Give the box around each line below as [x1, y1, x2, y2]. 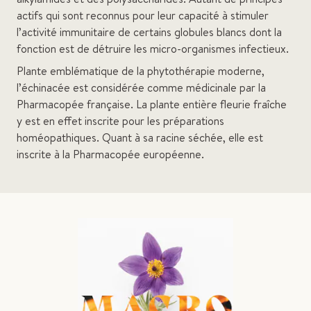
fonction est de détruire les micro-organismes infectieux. [17, 41, 289, 56]
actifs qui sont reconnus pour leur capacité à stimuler [17, 8, 269, 23]
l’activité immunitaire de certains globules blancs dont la [17, 24, 282, 40]
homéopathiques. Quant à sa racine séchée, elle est [17, 130, 263, 145]
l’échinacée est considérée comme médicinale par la [17, 80, 266, 95]
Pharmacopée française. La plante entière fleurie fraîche [17, 96, 287, 112]
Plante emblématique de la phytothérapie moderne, [17, 63, 264, 78]
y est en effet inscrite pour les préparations [17, 113, 224, 128]
